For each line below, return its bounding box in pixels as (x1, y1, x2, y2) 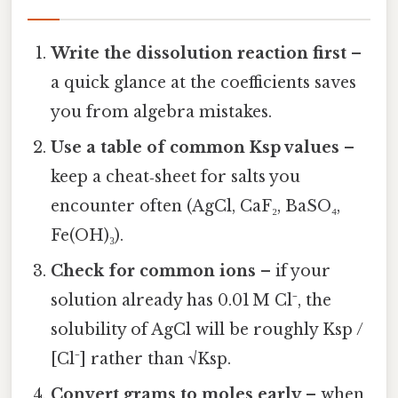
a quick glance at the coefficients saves (51, 73, 357, 93)
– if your (256, 261, 331, 282)
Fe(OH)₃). (51, 226, 124, 246)
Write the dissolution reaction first (51, 44, 347, 64)
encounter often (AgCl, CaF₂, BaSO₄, (51, 196, 341, 217)
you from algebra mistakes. (51, 102, 273, 123)
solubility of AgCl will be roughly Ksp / (51, 320, 364, 340)
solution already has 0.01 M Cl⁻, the (51, 291, 332, 311)
